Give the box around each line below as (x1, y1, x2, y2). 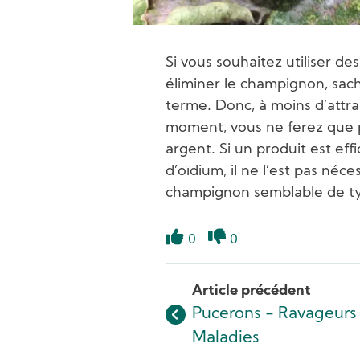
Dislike (207, 245, 264, 264)
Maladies (192, 329, 260, 346)
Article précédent (192, 283, 311, 299)
